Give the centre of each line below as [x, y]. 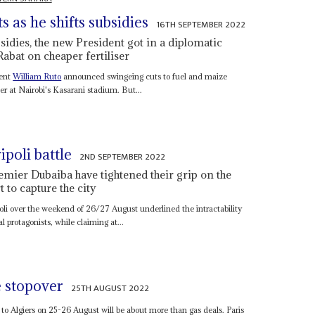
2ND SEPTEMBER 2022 [123, 156]
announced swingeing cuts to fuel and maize [144, 77]
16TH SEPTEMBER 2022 [201, 25]
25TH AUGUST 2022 [110, 289]
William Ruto [37, 77]
